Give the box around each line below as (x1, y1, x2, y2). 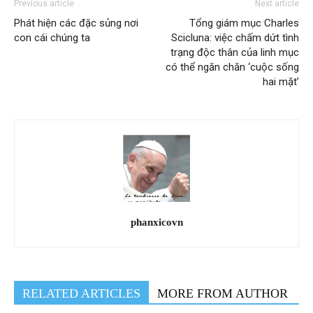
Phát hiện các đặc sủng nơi (14, 16, 138, 29)
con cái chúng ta (14, 31, 90, 44)
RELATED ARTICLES (22, 286, 140, 300)
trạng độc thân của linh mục (170, 45, 299, 59)
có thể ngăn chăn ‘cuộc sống (166, 60, 299, 73)
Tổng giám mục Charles (189, 16, 299, 29)
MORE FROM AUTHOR (157, 286, 288, 300)
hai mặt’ (263, 75, 299, 88)
